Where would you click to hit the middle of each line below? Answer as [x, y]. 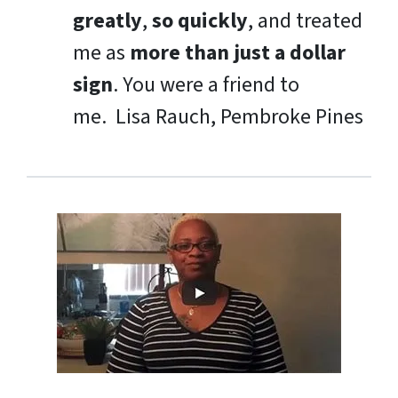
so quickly [200, 20]
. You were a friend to [206, 84]
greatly [107, 20]
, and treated [305, 20]
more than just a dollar [238, 52]
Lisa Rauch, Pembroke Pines [237, 116]
